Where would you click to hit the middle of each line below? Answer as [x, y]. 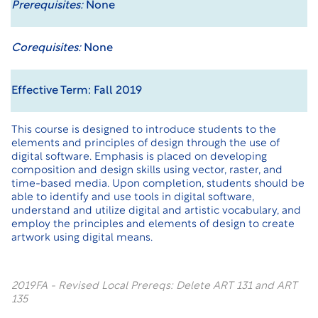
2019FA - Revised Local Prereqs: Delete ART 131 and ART [154, 286]
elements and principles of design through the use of [146, 144]
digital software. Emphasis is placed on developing [139, 157]
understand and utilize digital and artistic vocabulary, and [156, 211]
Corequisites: [46, 48]
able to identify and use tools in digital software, [133, 198]
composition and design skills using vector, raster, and [147, 171]
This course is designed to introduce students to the [144, 130]
